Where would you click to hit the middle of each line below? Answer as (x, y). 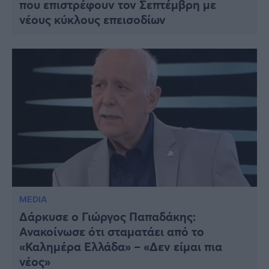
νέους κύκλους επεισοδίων (92, 20)
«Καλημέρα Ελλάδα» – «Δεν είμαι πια (121, 246)
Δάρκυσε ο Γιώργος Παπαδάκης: (107, 216)
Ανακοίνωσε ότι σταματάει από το (112, 231)
